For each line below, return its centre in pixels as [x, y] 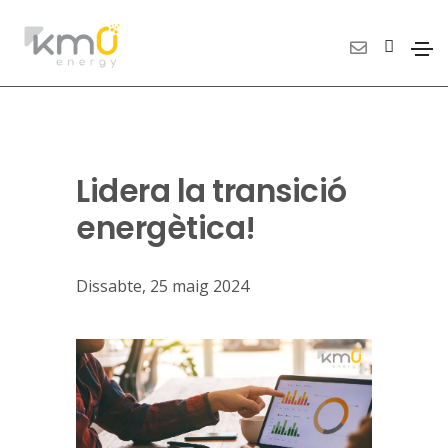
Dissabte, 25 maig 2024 [163, 286]
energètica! [166, 228]
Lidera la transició [211, 191]
